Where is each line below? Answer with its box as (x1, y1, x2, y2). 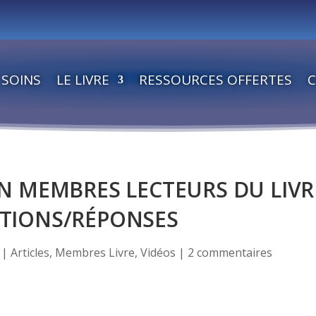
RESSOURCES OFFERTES (138, 71, 292, 89)
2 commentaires (188, 244, 273, 260)
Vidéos (140, 244, 176, 260)
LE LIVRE (56, 71, 109, 89)
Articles (11, 244, 50, 260)
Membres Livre (55, 244, 135, 260)
